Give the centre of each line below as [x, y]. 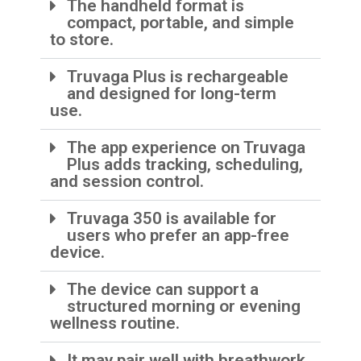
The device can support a [163, 290]
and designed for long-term [172, 94]
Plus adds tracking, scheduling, [185, 165]
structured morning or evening [184, 307]
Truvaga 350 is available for [172, 219]
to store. [82, 40]
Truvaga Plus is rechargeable [178, 77]
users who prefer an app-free [178, 236]
